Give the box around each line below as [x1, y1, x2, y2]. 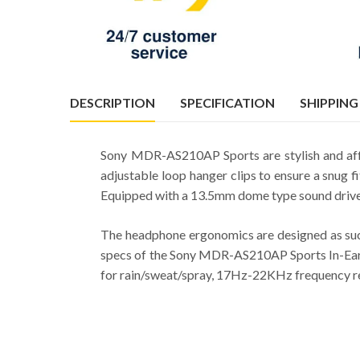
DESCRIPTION [70, 94, 155, 110]
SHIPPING [300, 94, 358, 110]
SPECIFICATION [180, 94, 275, 110]
